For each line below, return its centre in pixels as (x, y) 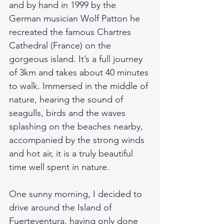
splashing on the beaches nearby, (77, 127)
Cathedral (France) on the (61, 46)
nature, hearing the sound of (67, 100)
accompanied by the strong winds (78, 140)
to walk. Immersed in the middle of (80, 86)
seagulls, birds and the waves (68, 113)
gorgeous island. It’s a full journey (77, 59)
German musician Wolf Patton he (76, 19)
